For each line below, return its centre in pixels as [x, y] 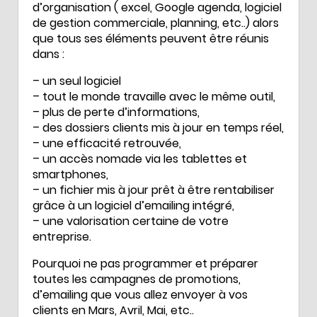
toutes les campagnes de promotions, [137, 279]
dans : [48, 54]
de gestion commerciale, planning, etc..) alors [156, 23]
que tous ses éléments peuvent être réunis [151, 38]
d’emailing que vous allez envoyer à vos [140, 294]
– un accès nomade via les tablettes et [140, 158]
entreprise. [62, 236]
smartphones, [70, 174]
